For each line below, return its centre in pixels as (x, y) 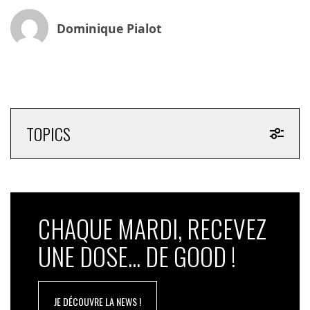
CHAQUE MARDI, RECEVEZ (152, 228)
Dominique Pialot (109, 28)
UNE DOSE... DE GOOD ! (137, 256)
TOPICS (48, 134)
